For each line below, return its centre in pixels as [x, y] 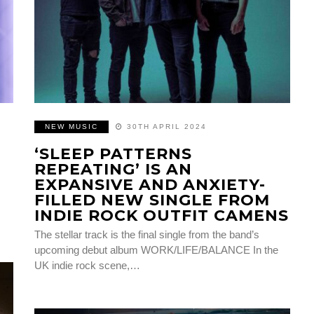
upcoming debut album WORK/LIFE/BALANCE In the [157, 250]
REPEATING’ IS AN [114, 169]
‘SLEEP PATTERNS [114, 153]
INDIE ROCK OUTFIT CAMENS [162, 215]
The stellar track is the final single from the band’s [147, 234]
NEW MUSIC [72, 126]
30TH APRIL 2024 [167, 126]
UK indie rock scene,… [88, 265]
